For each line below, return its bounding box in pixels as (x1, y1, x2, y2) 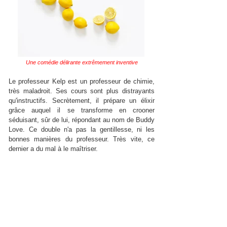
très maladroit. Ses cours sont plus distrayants (9, 87, 155, 95)
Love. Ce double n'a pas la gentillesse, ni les (9, 126, 155, 133)
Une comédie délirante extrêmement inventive (25, 59, 138, 65)
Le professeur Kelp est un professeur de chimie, (9, 78, 155, 85)
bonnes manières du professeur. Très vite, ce (9, 135, 155, 143)
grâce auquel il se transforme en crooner (9, 106, 155, 114)
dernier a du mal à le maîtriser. (9, 145, 98, 153)
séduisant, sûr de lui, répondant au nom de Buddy (9, 116, 155, 124)
